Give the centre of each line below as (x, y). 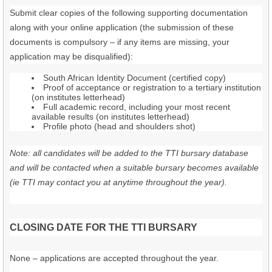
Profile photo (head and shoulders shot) (119, 126)
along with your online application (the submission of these (122, 27)
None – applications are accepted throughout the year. (114, 258)
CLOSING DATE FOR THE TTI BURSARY (104, 227)
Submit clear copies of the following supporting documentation (129, 12)
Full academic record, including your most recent (137, 107)
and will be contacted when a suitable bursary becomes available (134, 167)
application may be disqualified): (71, 56)
